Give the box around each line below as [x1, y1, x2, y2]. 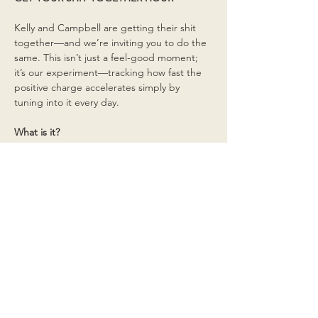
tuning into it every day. [14, 95, 119, 109]
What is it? [14, 125, 60, 138]
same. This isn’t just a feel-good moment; [14, 50, 201, 64]
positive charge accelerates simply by [14, 80, 182, 94]
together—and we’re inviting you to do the [14, 35, 209, 49]
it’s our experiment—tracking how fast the [14, 65, 204, 79]
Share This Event [14, 187, 92, 205]
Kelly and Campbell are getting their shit [14, 21, 199, 34]
